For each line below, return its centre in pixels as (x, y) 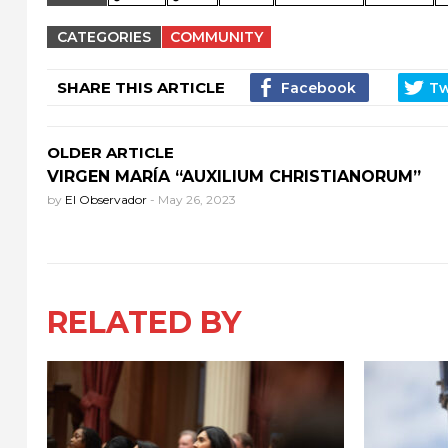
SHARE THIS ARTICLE (141, 87)
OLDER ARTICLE (110, 152)
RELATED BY (144, 322)
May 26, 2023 (197, 199)
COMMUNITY (216, 36)
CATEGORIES (104, 36)
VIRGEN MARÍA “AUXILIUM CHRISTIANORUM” (234, 176)
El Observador (107, 199)
